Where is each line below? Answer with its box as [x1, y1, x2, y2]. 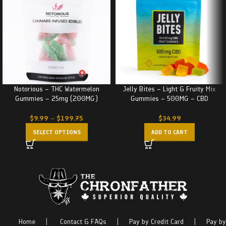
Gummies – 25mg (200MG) [15, 94, 98, 103]
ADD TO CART [151, 129, 188, 136]
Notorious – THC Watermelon [14, 85, 99, 93]
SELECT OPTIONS [32, 129, 81, 136]
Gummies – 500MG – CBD [131, 94, 208, 103]
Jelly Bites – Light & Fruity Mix [123, 85, 216, 93]
